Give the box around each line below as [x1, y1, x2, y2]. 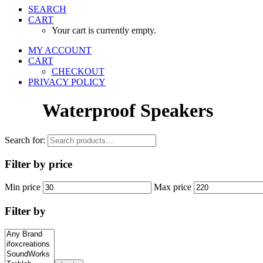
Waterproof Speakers [42, 100, 213, 122]
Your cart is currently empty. [52, 25, 156, 35]
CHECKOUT [52, 66, 104, 76]
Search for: [5, 134, 45, 145]
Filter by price [5, 157, 72, 170]
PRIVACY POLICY [28, 77, 106, 87]
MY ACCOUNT [28, 45, 92, 55]
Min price [5, 182, 41, 193]
